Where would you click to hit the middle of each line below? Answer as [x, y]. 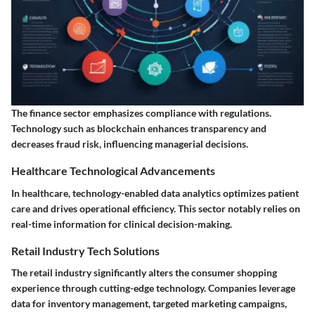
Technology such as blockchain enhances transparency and [139, 129]
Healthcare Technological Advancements [113, 171]
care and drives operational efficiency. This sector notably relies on [156, 208]
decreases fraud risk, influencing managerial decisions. [130, 144]
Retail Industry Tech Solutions [85, 250]
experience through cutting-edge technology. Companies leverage [153, 288]
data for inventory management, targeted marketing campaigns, [149, 303]
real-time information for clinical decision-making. [122, 224]
